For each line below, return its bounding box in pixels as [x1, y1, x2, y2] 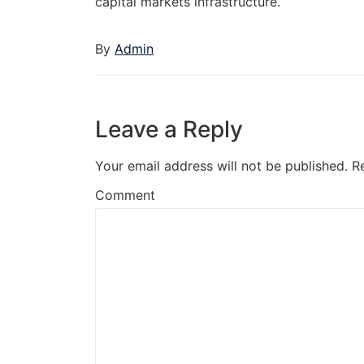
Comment [95, 187, 155, 204]
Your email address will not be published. [95, 158, 348, 175]
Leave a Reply [95, 115, 243, 144]
